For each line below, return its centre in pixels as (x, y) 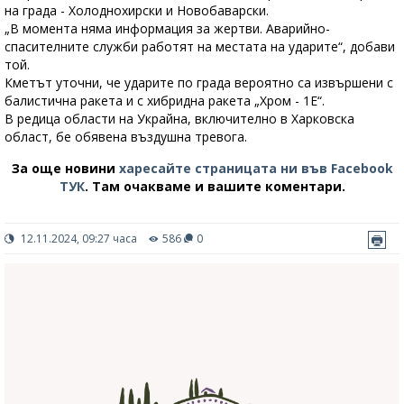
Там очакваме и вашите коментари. (218, 187)
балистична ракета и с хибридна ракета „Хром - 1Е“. (165, 101)
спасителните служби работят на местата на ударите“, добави (200, 47)
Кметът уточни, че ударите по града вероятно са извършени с (199, 83)
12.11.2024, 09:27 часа (78, 239)
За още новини (65, 169)
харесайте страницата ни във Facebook (256, 169)
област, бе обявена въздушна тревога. (126, 137)
